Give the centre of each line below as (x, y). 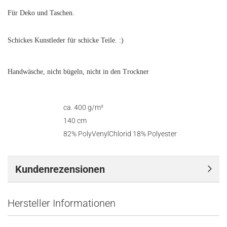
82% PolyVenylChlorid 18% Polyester (120, 134)
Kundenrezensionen (60, 169)
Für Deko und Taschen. (41, 13)
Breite (18, 121)
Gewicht (21, 108)
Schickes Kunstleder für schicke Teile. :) (66, 40)
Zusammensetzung (35, 135)
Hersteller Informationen (62, 203)
